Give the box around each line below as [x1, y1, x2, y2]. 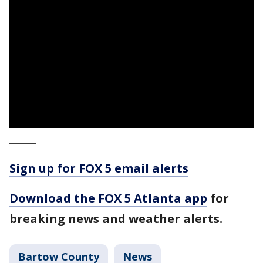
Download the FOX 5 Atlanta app [9, 190, 207, 206]
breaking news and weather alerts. [9, 211, 222, 227]
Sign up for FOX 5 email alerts [9, 160, 188, 176]
